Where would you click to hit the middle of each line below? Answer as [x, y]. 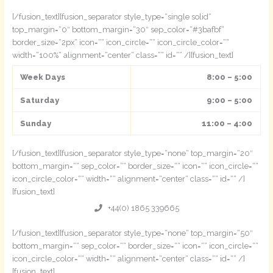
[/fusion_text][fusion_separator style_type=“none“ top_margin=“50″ [132, 233]
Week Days [43, 77]
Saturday [40, 100]
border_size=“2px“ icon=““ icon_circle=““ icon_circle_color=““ [120, 42]
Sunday [36, 123]
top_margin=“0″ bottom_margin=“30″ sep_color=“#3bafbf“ [118, 29]
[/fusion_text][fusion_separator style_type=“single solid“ [112, 16]
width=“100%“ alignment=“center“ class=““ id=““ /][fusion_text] [122, 55]
